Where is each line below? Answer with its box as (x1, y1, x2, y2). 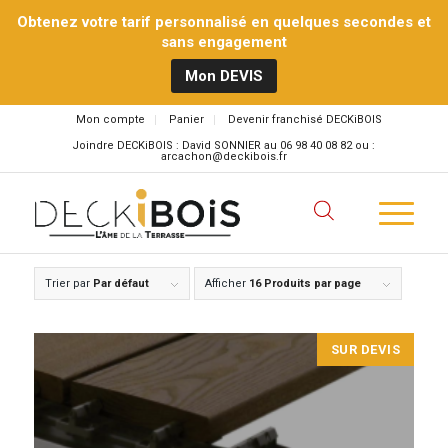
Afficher (204, 277, 249, 290)
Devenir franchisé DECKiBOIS (227, 113, 382, 126)
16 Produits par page (248, 277, 361, 290)
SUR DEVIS (330, 342, 401, 357)
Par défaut (92, 277, 149, 290)
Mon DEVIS (185, 67, 263, 85)
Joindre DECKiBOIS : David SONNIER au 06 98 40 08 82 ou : (72, 139, 376, 152)
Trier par (44, 277, 93, 290)
